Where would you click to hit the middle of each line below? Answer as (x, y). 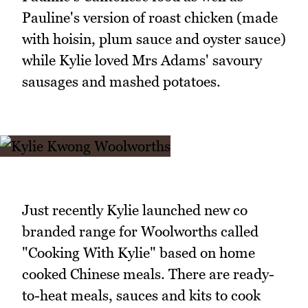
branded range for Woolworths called (140, 231)
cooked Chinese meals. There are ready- (148, 274)
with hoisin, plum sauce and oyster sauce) (154, 39)
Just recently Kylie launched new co (135, 210)
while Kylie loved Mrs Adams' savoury (142, 60)
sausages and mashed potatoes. (121, 82)
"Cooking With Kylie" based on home (139, 252)
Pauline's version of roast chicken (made (150, 18)
